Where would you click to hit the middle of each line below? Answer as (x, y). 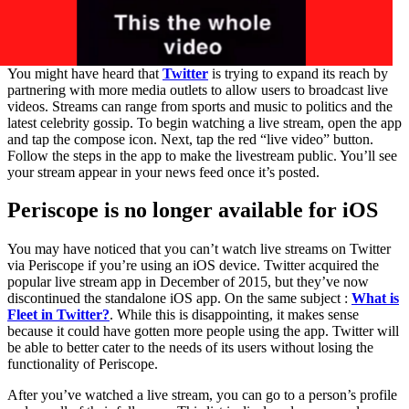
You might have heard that (85, 73)
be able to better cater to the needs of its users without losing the (190, 348)
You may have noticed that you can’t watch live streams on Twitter (199, 249)
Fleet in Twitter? (58, 315)
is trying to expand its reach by (298, 73)
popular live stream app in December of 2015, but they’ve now (188, 282)
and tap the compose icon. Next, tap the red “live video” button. (190, 139)
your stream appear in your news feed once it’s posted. (163, 172)
